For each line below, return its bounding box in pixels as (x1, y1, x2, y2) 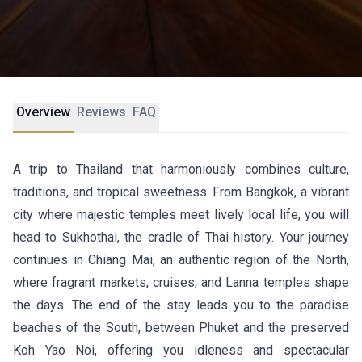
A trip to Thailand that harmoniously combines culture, (13, 162, 349, 177)
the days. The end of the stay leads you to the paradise (13, 297, 349, 313)
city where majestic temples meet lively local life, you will (13, 207, 349, 222)
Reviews (77, 104, 126, 120)
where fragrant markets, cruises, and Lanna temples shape (13, 275, 349, 290)
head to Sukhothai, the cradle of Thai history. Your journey (13, 229, 349, 245)
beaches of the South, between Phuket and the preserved (13, 320, 349, 335)
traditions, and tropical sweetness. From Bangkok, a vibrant (13, 184, 349, 200)
